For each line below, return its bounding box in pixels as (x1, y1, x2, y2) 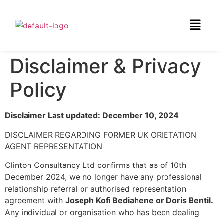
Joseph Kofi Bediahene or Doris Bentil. (65, 195, 213, 206)
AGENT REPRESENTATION (5, 141, 102, 151)
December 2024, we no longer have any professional (5, 172, 202, 182)
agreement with (5, 195, 65, 206)
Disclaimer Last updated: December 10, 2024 (5, 110, 179, 121)
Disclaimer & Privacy (10, 54, 201, 79)
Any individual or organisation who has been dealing (5, 207, 199, 218)
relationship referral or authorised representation (5, 184, 186, 194)
